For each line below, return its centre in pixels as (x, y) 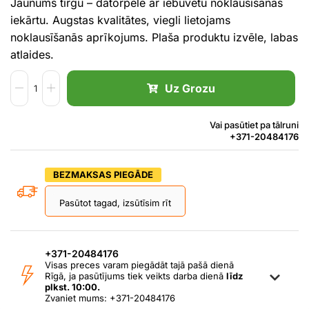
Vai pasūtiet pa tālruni (254, 124)
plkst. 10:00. (72, 287)
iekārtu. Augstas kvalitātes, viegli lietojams (120, 20)
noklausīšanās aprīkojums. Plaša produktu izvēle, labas (154, 37)
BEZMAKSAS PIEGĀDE (103, 174)
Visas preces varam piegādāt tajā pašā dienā (139, 265)
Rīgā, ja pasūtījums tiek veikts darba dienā (136, 276)
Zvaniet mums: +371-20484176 (110, 298)
